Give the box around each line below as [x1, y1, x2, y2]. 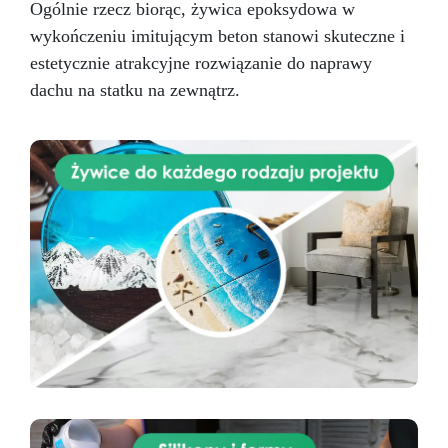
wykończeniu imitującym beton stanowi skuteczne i [30, 26, 405, 47]
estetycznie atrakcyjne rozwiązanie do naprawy [30, 53, 372, 74]
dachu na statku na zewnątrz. [30, 80, 240, 101]
